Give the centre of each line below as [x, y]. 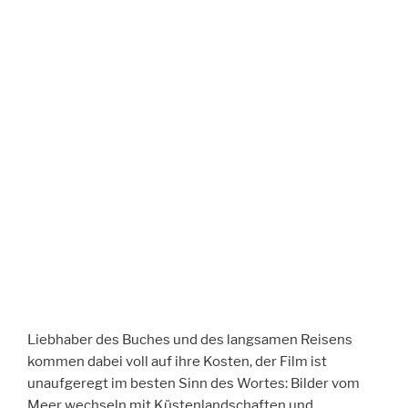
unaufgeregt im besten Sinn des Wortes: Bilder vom [194, 384]
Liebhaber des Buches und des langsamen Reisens [190, 340]
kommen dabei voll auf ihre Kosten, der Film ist [177, 362]
